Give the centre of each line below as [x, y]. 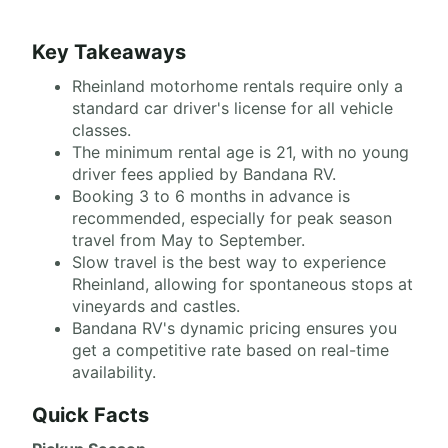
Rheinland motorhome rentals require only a [237, 86]
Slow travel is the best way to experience [229, 262]
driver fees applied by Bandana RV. [204, 174]
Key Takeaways [109, 52]
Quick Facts [90, 415]
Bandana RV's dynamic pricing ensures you [234, 328]
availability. [114, 372]
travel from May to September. [188, 240]
